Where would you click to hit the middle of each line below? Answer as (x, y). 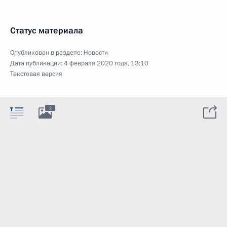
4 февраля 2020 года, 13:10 (106, 63)
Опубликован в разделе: (47, 52)
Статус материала (47, 30)
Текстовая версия (36, 74)
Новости (96, 52)
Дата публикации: (37, 63)
